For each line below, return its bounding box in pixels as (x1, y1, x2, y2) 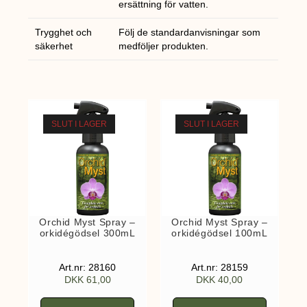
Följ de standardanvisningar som (119, 27, 261, 38)
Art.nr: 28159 (191, 262, 248, 273)
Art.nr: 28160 (59, 262, 116, 273)
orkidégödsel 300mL (39, 228, 136, 239)
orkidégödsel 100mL (171, 228, 268, 239)
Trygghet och (35, 27, 93, 38)
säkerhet (35, 40, 73, 52)
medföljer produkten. (119, 40, 209, 52)
